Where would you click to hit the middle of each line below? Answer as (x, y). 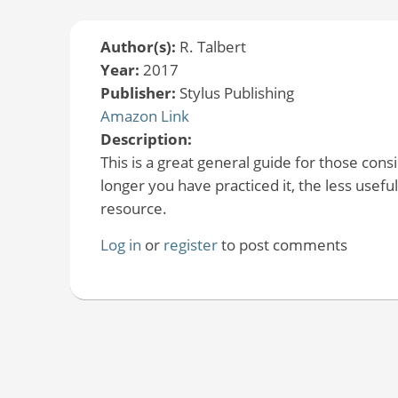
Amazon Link (144, 115)
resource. (133, 208)
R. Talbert (212, 46)
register (190, 244)
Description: (147, 139)
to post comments (282, 244)
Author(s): (139, 46)
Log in (120, 244)
